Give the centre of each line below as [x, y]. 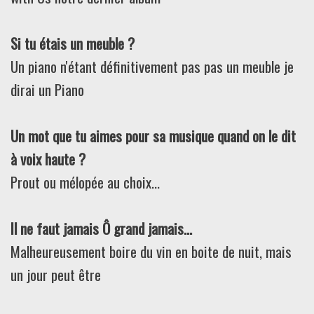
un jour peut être [56, 274]
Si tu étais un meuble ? [73, 43]
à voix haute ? [48, 159]
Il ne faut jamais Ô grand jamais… [101, 228]
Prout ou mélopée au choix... [85, 182]
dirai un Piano [47, 89]
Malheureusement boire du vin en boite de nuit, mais [151, 251]
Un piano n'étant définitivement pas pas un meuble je [152, 66]
